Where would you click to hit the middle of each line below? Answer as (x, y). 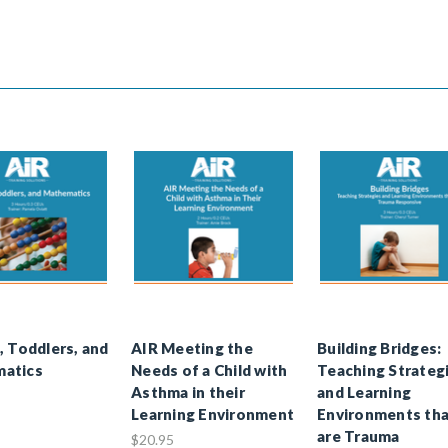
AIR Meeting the (192, 347)
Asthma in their (188, 391)
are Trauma (358, 435)
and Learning (364, 391)
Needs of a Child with (209, 369)
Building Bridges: (379, 347)
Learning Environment (212, 413)
